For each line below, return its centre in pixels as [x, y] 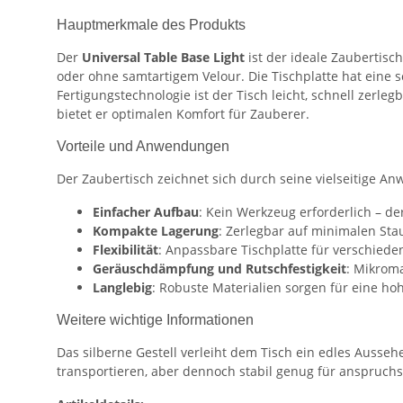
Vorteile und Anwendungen [143, 146]
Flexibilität [125, 249]
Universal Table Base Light [163, 57]
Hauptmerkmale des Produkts [151, 24]
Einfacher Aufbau [146, 211]
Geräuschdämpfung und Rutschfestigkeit [219, 268]
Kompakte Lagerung [156, 230]
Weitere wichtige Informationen [155, 319]
